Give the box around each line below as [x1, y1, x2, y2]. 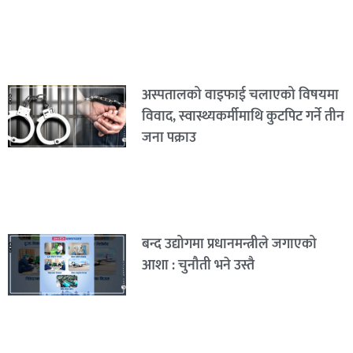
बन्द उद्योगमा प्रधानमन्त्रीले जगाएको [141, 232, 317, 256]
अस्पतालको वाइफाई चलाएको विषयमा [141, 84, 339, 108]
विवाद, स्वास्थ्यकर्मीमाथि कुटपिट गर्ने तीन [141, 105, 344, 129]
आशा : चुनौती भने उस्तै [141, 253, 255, 277]
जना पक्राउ [141, 126, 196, 150]
